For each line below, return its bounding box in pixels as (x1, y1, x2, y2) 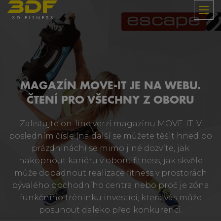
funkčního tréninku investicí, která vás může (19, 193, 202, 202)
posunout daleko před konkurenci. (38, 205, 183, 215)
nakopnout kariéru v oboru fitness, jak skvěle (18, 156, 203, 165)
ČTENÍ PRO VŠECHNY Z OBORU (27, 95, 194, 106)
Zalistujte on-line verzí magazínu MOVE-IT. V (19, 119, 202, 128)
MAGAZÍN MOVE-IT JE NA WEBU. (20, 80, 201, 91)
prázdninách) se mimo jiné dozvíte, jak (32, 144, 189, 153)
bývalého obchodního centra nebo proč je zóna (12, 181, 209, 190)
